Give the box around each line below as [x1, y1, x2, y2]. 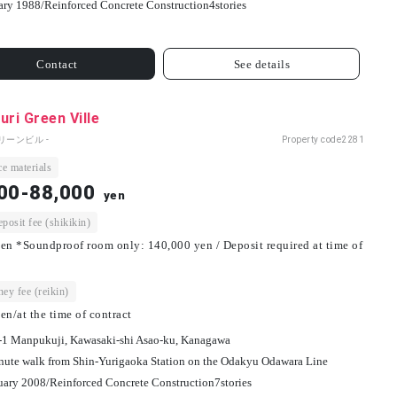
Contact [36, 57, 78, 71]
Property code [281, 135, 341, 145]
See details [233, 57, 291, 71]
